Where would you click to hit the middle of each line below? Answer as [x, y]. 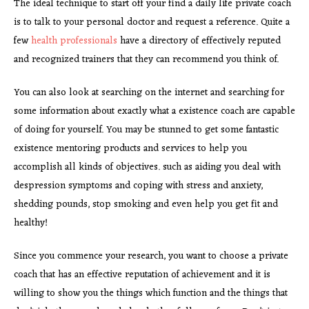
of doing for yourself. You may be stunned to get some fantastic [146, 130]
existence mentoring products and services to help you [130, 148]
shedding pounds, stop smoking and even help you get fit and [146, 204]
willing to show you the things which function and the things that [151, 293]
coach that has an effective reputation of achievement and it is [142, 275]
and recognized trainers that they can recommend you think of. [146, 59]
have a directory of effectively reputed [199, 41]
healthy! [31, 223]
